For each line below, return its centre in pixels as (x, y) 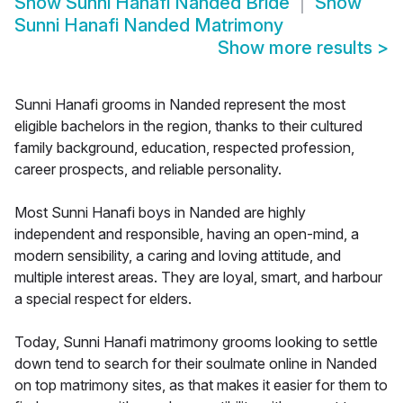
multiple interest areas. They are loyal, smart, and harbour (198, 278)
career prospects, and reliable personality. (148, 170)
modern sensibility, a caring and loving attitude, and (178, 256)
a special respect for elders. (103, 299)
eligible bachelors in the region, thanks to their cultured (188, 126)
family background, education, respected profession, (184, 148)
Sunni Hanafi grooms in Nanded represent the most (180, 105)
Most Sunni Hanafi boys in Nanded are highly (160, 213)
